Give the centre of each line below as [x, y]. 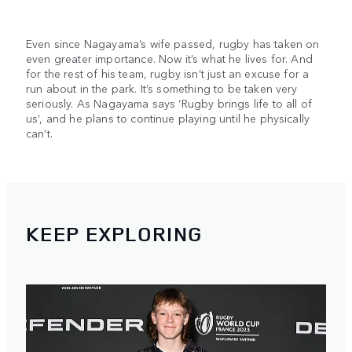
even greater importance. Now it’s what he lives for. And [169, 59]
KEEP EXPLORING [115, 233]
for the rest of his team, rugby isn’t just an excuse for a [168, 73]
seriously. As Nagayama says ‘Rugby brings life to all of [169, 103]
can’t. [39, 133]
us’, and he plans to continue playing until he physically [168, 118]
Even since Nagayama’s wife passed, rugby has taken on [173, 44]
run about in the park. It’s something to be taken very [162, 88]
